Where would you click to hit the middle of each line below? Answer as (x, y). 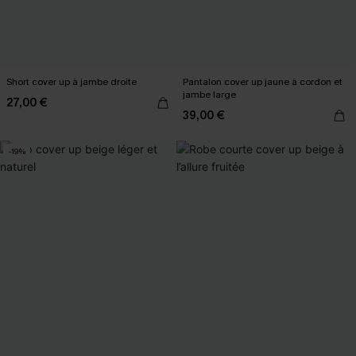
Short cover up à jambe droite (72, 82)
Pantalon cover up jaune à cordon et (263, 82)
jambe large (209, 95)
